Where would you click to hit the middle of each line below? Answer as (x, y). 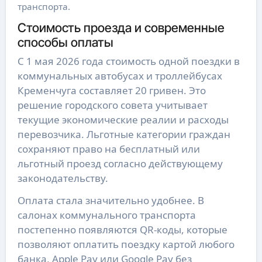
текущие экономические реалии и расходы (123, 119)
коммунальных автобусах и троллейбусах (120, 75)
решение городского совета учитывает (112, 105)
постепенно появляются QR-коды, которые (122, 229)
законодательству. (63, 178)
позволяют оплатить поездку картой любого (126, 244)
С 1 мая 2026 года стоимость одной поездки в (128, 61)
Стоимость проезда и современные (121, 28)
